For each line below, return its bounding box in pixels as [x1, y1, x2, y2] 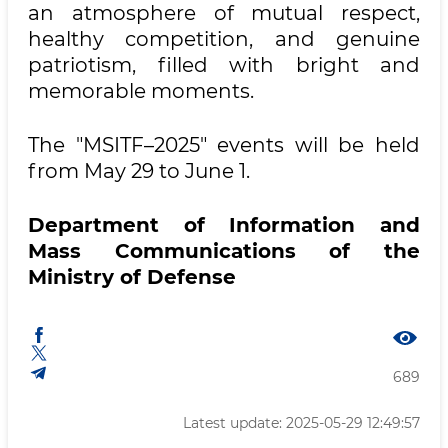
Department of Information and [28, 213, 420, 237]
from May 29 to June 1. [28, 159, 250, 183]
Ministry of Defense [28, 265, 236, 289]
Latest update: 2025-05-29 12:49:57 [183, 414, 420, 432]
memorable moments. [28, 79, 254, 103]
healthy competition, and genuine [28, 27, 420, 51]
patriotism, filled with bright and [28, 53, 420, 77]
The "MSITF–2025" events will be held [28, 133, 420, 157]
